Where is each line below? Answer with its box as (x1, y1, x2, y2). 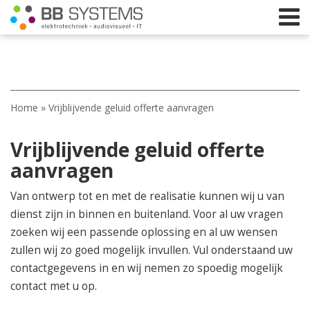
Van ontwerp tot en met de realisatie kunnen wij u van (10, 189, 284, 203)
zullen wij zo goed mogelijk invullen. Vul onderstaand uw (10, 243, 293, 257)
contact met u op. (10, 279, 97, 293)
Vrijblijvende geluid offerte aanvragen (48, 101, 214, 114)
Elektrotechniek (91, 194, 237, 221)
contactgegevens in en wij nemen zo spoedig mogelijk (10, 261, 283, 275)
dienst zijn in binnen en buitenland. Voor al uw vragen (10, 207, 283, 221)
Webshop (118, 250, 210, 276)
